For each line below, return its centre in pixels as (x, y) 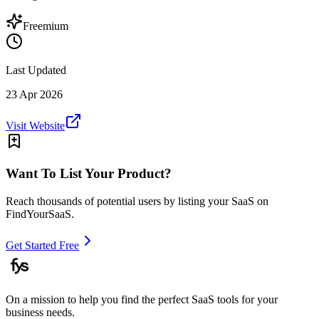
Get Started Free (42, 245)
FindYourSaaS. (40, 214)
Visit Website (35, 126)
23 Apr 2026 (34, 95)
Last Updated (36, 70)
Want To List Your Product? (89, 173)
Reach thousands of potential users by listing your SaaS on (137, 201)
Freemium (46, 26)
